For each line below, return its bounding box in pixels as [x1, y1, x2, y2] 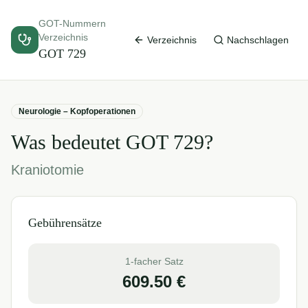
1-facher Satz [124, 256, 184, 267]
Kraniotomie [11, 162, 84, 177]
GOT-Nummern [38, 18, 106, 29]
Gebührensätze [28, 216, 102, 230]
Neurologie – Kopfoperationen [19, 107, 135, 116]
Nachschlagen [227, 34, 289, 45]
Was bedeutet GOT [11, 131, 173, 153]
